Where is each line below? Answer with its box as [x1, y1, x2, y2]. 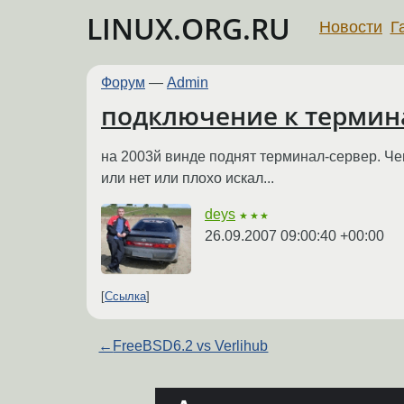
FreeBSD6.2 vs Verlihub [113, 338, 269, 354]
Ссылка [105, 289, 146, 304]
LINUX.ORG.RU [87, 9, 290, 48]
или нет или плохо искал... [101, 170, 274, 186]
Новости [319, 17, 382, 36]
